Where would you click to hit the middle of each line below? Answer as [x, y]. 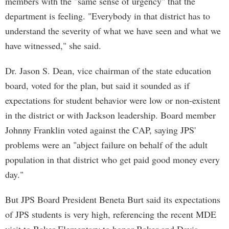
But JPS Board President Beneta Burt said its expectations [113, 199]
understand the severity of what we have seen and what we [113, 31]
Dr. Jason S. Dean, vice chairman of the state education [108, 71]
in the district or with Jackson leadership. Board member [110, 115]
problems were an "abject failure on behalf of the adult [106, 145]
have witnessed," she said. [53, 45]
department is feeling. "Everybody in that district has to [108, 16]
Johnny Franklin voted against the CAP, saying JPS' [100, 130]
